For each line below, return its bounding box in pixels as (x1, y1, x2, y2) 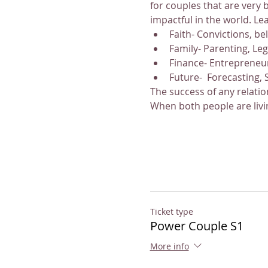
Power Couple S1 (150, 218, 243, 234)
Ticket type (150, 206, 193, 217)
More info (150, 240, 189, 252)
